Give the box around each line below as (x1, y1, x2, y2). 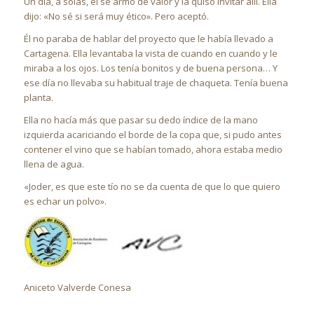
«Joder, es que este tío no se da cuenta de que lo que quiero (23, 180, 280, 193)
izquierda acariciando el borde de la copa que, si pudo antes (23, 128, 282, 142)
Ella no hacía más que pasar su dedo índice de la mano (23, 114, 258, 127)
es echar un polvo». (23, 195, 107, 208)
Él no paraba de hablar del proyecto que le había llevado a (23, 32, 273, 46)
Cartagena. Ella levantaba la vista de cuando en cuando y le (23, 47, 278, 60)
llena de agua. (23, 158, 84, 171)
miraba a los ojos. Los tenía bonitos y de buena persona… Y (23, 62, 278, 75)
